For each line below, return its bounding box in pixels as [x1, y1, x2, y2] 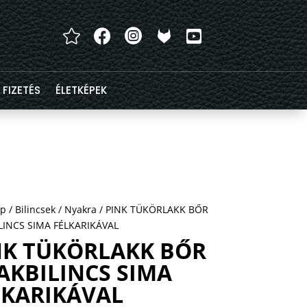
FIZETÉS [3, 83, 40, 98]
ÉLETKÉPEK [56, 83, 107, 98]
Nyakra [64, 202, 97, 216]
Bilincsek [15, 202, 56, 216]
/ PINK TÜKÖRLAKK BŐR [97, 202, 209, 216]
